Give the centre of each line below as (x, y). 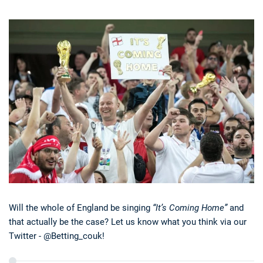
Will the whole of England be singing (81, 208)
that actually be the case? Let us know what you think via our (128, 222)
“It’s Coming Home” (190, 208)
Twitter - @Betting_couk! (57, 236)
